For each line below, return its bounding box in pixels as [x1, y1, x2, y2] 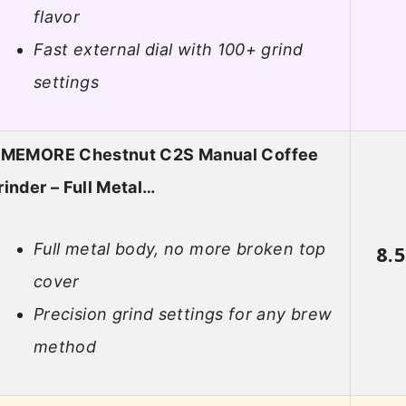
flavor [34, 7, 81, 27]
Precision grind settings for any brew [34, 304, 333, 324]
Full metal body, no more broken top [34, 239, 326, 259]
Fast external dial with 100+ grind [34, 40, 304, 60]
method [34, 337, 97, 357]
